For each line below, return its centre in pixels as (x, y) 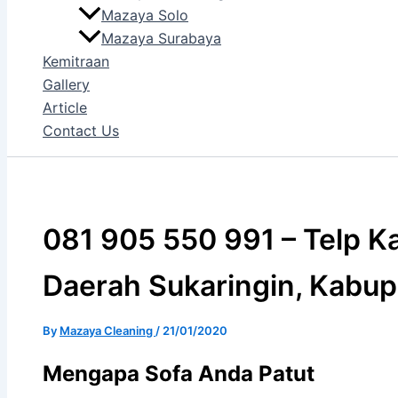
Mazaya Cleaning (107, 330)
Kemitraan (76, 62)
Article (65, 108)
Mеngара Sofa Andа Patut (179, 373)
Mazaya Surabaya (161, 39)
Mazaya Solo (145, 16)
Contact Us (81, 131)
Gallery (66, 85)
